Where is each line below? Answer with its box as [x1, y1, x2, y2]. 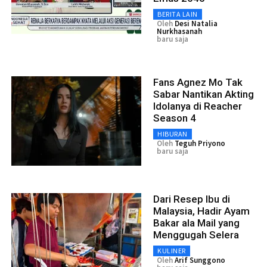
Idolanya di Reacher [153, 100, 242, 112]
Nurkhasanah [157, 26, 202, 36]
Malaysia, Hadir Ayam [153, 204, 250, 217]
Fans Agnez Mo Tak [153, 76, 243, 88]
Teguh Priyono [175, 138, 225, 148]
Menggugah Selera [153, 228, 239, 241]
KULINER [157, 246, 186, 255]
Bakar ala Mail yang [153, 216, 240, 229]
